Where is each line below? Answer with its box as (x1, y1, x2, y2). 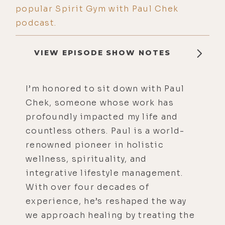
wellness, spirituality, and (26, 153, 147, 164)
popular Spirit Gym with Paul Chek (16, 3, 179, 14)
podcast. (16, 17, 57, 28)
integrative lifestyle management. (26, 167, 183, 178)
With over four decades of (26, 181, 149, 192)
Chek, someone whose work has (26, 97, 174, 108)
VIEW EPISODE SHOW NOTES (34, 48, 171, 57)
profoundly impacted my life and (26, 111, 178, 122)
